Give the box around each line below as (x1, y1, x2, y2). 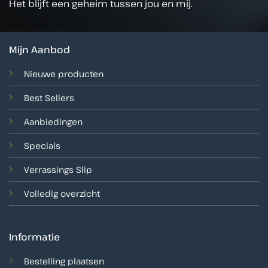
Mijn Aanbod (8, 42, 70, 56)
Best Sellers (23, 92, 74, 103)
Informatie (8, 230, 60, 244)
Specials (23, 139, 60, 151)
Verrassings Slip (23, 163, 92, 175)
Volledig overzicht (23, 187, 100, 199)
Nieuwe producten (23, 68, 103, 80)
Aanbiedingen (23, 115, 83, 127)
